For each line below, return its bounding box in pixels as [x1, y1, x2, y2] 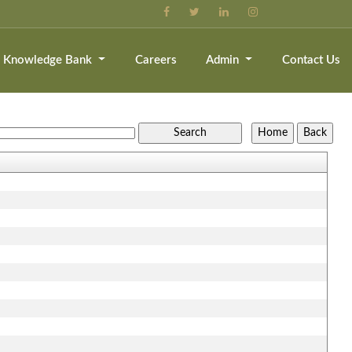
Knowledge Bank [3, 54, 96, 66]
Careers [134, 54, 177, 66]
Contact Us [281, 54, 340, 66]
